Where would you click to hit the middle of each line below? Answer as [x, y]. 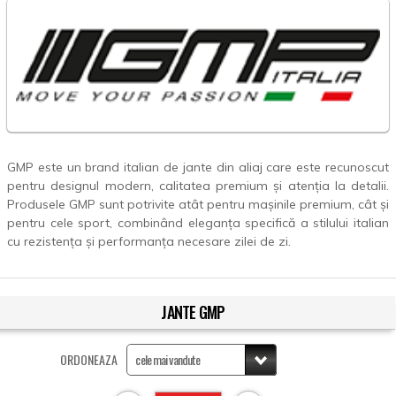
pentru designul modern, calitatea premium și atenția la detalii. [198, 186]
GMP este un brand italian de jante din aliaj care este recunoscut [198, 168]
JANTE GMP [193, 312]
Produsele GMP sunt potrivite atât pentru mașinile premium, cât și [198, 205]
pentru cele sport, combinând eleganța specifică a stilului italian [198, 223]
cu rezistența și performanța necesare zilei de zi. [151, 242]
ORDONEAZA [89, 360]
